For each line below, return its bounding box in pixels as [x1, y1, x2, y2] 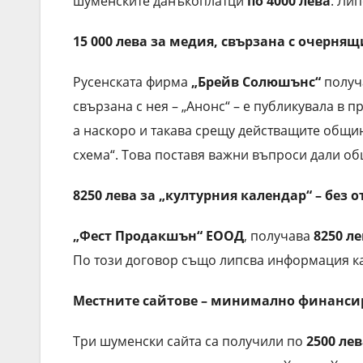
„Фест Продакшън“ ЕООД [73, 226, 244, 245]
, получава [244, 226, 314, 245]
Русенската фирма [73, 72, 191, 91]
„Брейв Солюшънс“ [191, 72, 321, 91]
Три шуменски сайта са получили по [73, 331, 306, 350]
